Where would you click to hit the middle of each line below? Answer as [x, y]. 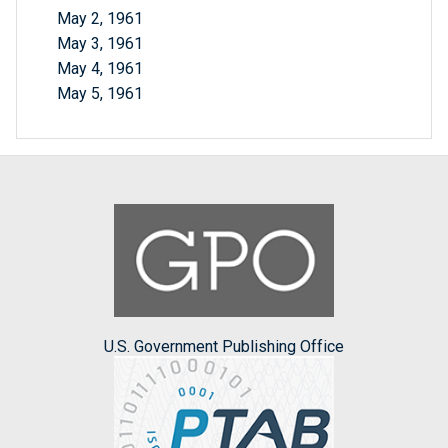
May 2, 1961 [100, 19]
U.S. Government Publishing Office [224, 346]
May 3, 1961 [100, 44]
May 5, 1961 [100, 94]
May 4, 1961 [100, 69]
